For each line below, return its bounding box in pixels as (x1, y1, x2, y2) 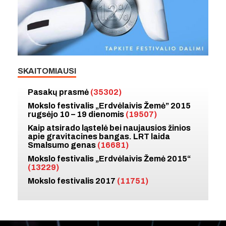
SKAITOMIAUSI (18, 66, 76, 75)
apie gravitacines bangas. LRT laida (28, 132, 170, 141)
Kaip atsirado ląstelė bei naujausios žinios (28, 123, 191, 132)
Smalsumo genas (28, 140, 97, 149)
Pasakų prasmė (28, 87, 90, 96)
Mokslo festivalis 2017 (28, 176, 117, 185)
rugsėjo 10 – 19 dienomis (28, 109, 126, 119)
